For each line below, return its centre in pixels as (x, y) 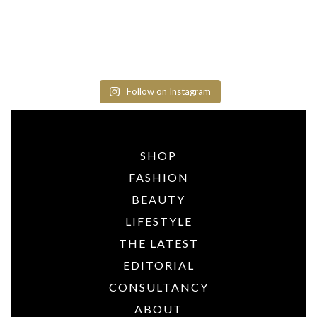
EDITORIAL (158, 265)
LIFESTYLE (158, 221)
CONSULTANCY (158, 287)
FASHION (158, 177)
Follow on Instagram (168, 91)
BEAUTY (158, 199)
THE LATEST (158, 243)
